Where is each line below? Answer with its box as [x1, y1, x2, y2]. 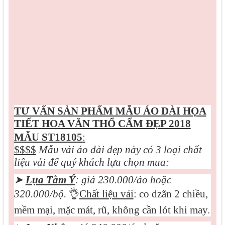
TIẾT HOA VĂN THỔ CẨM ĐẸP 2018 [14, 118, 191, 130]
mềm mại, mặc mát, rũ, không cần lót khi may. [14, 204, 210, 216]
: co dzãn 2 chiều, [133, 188, 208, 200]
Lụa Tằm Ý [25, 174, 75, 186]
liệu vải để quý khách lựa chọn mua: [14, 156, 169, 168]
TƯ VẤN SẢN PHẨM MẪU [14, 105, 143, 117]
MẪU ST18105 [14, 131, 82, 143]
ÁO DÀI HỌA [143, 105, 206, 117]
